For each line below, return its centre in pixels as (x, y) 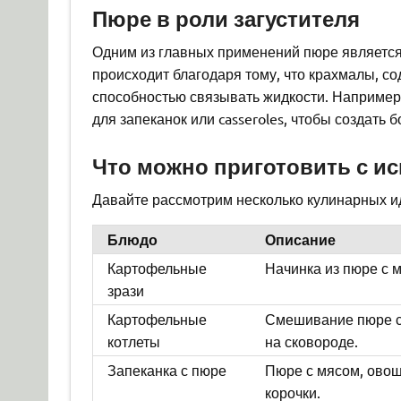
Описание (300, 239)
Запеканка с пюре (166, 369)
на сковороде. (311, 341)
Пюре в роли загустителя (226, 18)
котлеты (133, 341)
